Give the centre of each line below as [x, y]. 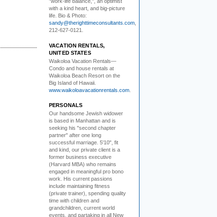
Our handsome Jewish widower [86, 113]
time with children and [74, 201]
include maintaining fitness [79, 186]
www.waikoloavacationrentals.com [89, 90]
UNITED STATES [70, 53]
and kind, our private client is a [85, 150]
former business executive [80, 157]
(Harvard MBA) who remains [83, 164]
